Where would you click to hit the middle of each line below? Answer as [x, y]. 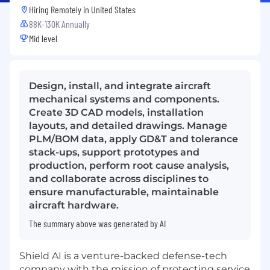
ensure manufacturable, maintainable [124, 192]
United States [113, 9]
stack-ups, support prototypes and [114, 152]
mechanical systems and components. [124, 99]
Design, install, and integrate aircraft [120, 86]
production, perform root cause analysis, [129, 165]
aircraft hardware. [74, 205]
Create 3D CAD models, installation [116, 112]
